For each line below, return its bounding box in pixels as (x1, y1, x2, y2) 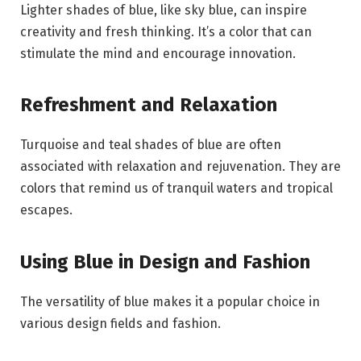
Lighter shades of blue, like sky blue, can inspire (20, 2, 307, 19)
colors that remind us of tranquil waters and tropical (20, 180, 333, 197)
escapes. (20, 202, 73, 218)
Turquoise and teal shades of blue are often (20, 137, 281, 153)
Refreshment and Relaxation (20, 93, 277, 117)
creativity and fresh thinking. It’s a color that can (20, 24, 312, 40)
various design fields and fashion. (20, 315, 221, 331)
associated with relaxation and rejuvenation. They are (20, 159, 341, 175)
